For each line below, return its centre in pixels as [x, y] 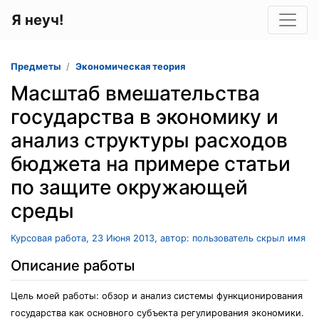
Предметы [36, 67]
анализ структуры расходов [149, 140]
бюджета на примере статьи [151, 164]
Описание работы [73, 266]
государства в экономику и [145, 117]
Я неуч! [37, 20]
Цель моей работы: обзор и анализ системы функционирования [157, 296]
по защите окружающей [129, 187]
